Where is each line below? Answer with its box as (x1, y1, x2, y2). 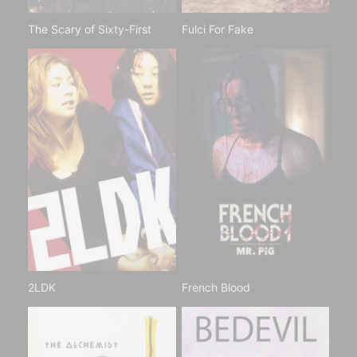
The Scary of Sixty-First (28, 22, 151, 37)
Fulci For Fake (181, 22, 253, 37)
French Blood (181, 280, 250, 294)
